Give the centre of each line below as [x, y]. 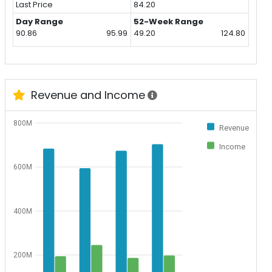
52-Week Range [169, 22]
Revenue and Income [86, 95]
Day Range [40, 22]
